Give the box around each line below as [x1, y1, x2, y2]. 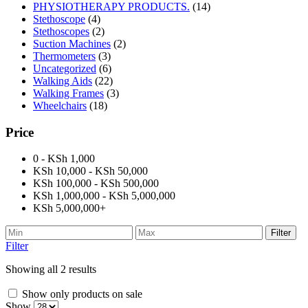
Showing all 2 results [5, 263, 96, 276]
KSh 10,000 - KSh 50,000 [33, 165, 148, 177]
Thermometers [33, 49, 96, 62]
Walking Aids [33, 74, 92, 87]
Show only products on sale [19, 288, 142, 300]
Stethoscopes [33, 25, 89, 37]
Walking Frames [33, 87, 104, 99]
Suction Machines [33, 37, 111, 49]
